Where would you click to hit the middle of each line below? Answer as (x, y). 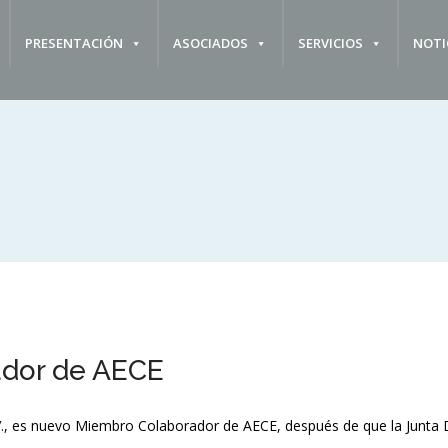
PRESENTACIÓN (74, 43)
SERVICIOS (330, 43)
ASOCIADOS (210, 43)
